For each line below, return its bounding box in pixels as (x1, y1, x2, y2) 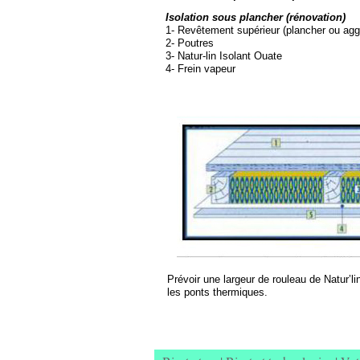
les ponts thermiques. (167, 286, 268, 298)
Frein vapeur (174, 63, 235, 75)
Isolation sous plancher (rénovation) (166, 11, 346, 23)
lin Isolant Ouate (206, 50, 282, 62)
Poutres (174, 37, 214, 49)
